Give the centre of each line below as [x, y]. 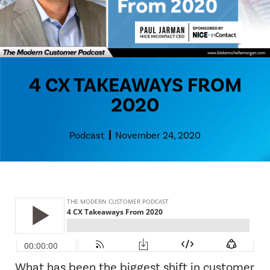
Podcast [87, 135]
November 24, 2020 [158, 135]
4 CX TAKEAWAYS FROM [135, 85]
